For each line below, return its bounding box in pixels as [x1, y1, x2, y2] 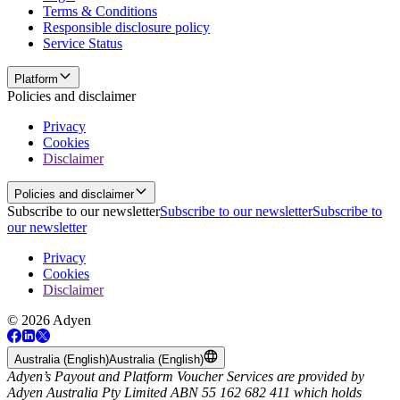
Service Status [43, 35, 122, 51]
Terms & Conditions [43, 3, 157, 19]
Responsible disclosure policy [43, 19, 210, 35]
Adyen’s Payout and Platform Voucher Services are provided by [7, 368, 364, 384]
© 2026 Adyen [7, 312, 91, 328]
